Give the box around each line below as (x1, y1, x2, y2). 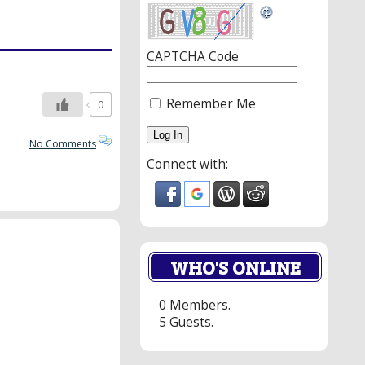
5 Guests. (159, 313, 213, 331)
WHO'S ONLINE (169, 254, 301, 280)
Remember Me (163, 95, 256, 113)
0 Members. (159, 296, 231, 314)
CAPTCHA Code (147, 48, 239, 66)
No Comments (29, 137, 96, 152)
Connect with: (147, 156, 228, 174)
